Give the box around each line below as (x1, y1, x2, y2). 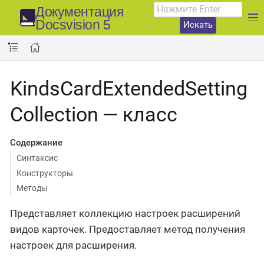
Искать (183, 19, 213, 31)
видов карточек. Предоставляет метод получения (10, 223, 245, 236)
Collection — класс (10, 102, 177, 126)
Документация (35, 4, 124, 20)
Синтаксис (16, 153, 58, 163)
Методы (16, 183, 48, 193)
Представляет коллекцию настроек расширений (10, 207, 240, 220)
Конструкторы (16, 168, 73, 178)
